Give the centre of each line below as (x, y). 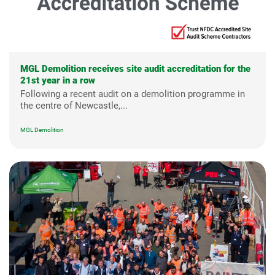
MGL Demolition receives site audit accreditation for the (135, 69)
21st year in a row (58, 81)
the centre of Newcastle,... (74, 106)
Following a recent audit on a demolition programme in (133, 94)
